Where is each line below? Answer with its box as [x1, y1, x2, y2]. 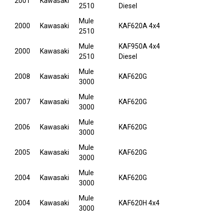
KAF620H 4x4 [119, 199, 160, 207]
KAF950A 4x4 [119, 42, 160, 51]
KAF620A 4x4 [119, 22, 160, 30]
